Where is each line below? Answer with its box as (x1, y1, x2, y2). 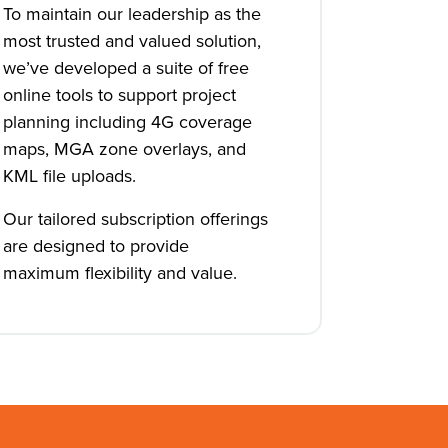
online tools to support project (3, 82, 237, 108)
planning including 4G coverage (3, 109, 253, 135)
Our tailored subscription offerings (3, 206, 269, 232)
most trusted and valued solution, (3, 28, 262, 54)
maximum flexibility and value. (3, 260, 238, 286)
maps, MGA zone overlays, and (3, 136, 247, 162)
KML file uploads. (3, 163, 137, 189)
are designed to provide (3, 233, 190, 259)
